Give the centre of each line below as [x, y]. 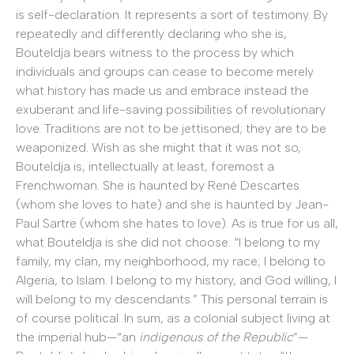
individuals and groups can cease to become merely [165, 72]
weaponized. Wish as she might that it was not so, [158, 148]
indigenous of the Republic [216, 337]
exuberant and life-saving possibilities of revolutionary [171, 110]
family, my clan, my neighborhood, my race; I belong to [171, 262]
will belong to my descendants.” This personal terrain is [172, 299]
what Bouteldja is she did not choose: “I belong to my [168, 243]
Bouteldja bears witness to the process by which [155, 53]
